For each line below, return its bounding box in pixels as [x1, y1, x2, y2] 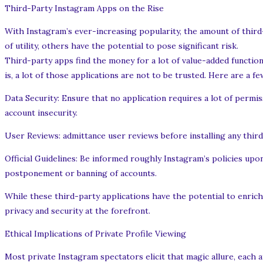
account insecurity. [5, 107, 77, 119]
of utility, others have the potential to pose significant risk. [5, 41, 238, 52]
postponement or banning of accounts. [5, 168, 157, 179]
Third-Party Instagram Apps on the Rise [5, 3, 164, 14]
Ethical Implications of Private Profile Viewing [5, 228, 186, 240]
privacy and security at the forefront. [5, 205, 150, 217]
